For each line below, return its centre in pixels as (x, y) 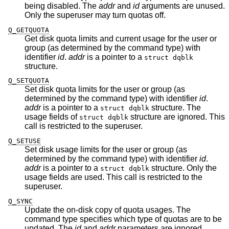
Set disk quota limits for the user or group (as (105, 89)
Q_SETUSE (25, 141)
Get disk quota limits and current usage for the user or (121, 38)
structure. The (175, 108)
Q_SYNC (20, 201)
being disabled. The (62, 6)
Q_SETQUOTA (29, 81)
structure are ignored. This (153, 117)
